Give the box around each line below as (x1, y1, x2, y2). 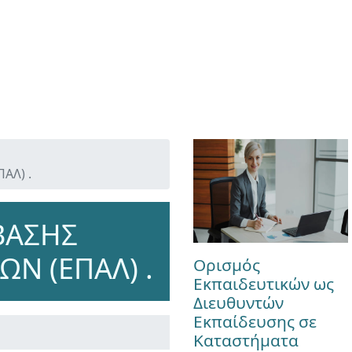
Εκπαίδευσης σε (192, 310, 317, 332)
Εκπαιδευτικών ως (192, 272, 334, 295)
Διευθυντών (192, 291, 284, 313)
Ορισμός (192, 253, 260, 276)
